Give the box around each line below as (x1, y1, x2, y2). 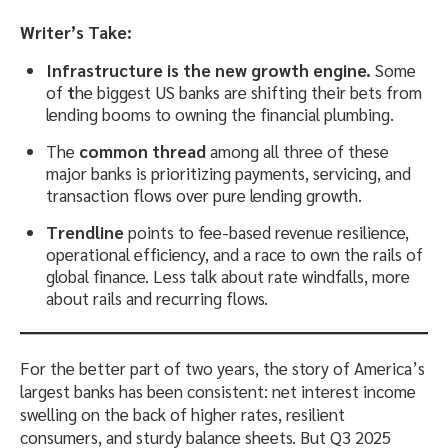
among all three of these (206, 140, 389, 163)
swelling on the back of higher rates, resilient (20, 403, 345, 426)
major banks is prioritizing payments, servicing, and (46, 162, 411, 185)
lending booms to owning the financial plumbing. (46, 103, 394, 126)
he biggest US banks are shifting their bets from (75, 81, 422, 104)
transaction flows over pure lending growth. (46, 184, 362, 207)
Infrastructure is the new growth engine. (46, 59, 375, 82)
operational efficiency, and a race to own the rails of (46, 243, 423, 266)
